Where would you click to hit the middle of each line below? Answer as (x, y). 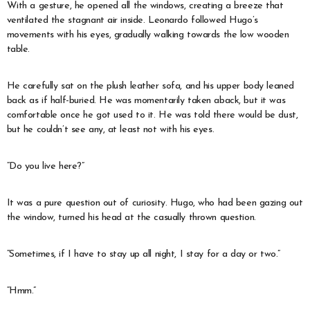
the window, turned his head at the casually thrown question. (131, 217)
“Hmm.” (21, 291)
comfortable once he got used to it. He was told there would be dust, (152, 115)
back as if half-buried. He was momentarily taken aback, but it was (146, 100)
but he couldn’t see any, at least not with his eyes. (110, 129)
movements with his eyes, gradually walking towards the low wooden (148, 35)
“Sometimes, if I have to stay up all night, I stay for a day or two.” (143, 254)
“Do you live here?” (45, 166)
